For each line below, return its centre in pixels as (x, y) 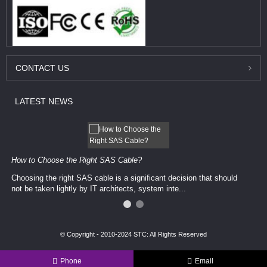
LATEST (30, 101)
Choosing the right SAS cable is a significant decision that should (124, 178)
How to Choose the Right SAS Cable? (76, 160)
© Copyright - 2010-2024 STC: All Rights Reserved (133, 234)
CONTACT (35, 68)
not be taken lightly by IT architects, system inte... (98, 188)
